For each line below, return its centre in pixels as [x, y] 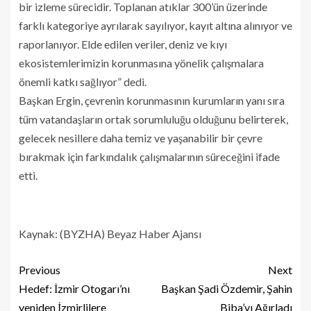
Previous [40, 269]
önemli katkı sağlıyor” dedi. [83, 81]
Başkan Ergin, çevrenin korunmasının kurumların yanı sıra [152, 100]
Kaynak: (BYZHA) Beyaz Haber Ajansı [110, 233]
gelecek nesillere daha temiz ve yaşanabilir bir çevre [141, 137]
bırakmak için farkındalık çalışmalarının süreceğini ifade [149, 156]
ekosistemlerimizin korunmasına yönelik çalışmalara [141, 62]
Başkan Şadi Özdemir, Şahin [227, 288]
